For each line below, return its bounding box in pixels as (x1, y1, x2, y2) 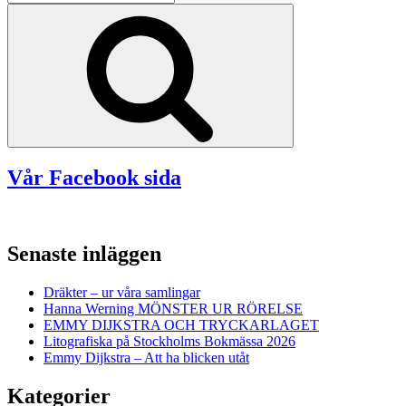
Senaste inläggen (7, 242, 161, 266)
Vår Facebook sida (7, 165, 181, 189)
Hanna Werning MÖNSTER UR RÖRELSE (43, 301, 303, 317)
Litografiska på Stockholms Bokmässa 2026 (43, 333, 295, 350)
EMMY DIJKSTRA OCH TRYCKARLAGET (43, 317, 319, 333)
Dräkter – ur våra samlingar (43, 285, 200, 301)
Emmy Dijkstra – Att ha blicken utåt (43, 350, 249, 366)
